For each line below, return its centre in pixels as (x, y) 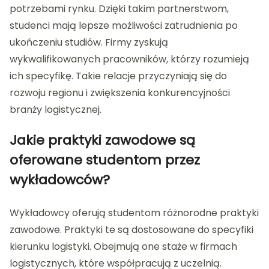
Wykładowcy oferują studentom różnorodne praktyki (134, 213)
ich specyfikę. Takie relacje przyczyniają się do (118, 76)
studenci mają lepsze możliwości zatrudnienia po (124, 25)
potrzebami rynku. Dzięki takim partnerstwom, (119, 8)
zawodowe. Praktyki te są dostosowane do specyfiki (131, 229)
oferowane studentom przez (105, 160)
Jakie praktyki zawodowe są (102, 140)
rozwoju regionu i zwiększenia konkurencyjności (120, 92)
